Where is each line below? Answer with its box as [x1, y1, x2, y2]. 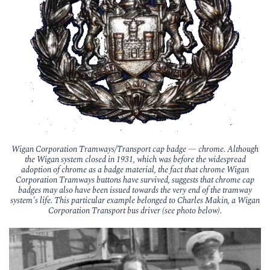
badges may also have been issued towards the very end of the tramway [18, 184, 252, 197]
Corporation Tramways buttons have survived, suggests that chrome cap [16, 174, 254, 187]
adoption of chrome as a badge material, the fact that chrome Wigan [21, 163, 249, 177]
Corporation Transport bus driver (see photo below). [48, 204, 222, 218]
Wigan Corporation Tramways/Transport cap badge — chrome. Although [11, 143, 259, 156]
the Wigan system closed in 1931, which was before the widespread [24, 153, 246, 166]
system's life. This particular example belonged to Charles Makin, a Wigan [10, 194, 260, 207]
